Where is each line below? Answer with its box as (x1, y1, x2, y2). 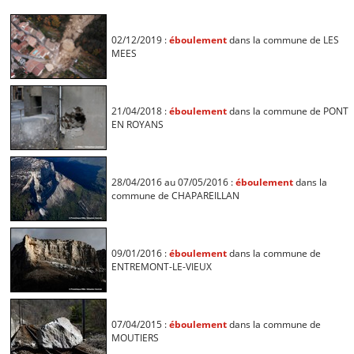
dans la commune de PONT (226, 104, 348, 119)
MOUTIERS (111, 331, 159, 345)
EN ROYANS (111, 118, 164, 132)
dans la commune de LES (226, 33, 339, 47)
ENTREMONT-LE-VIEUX (111, 260, 212, 274)
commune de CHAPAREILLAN (111, 189, 239, 203)
